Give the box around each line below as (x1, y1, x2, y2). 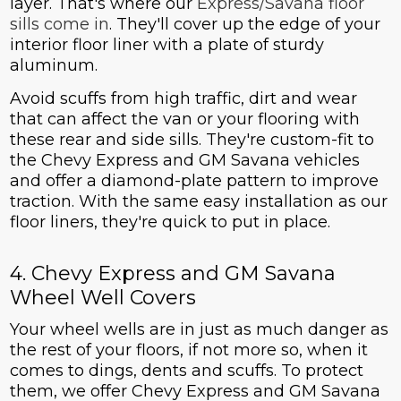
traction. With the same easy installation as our (9, 192, 388, 212)
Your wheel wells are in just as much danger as (9, 320, 388, 340)
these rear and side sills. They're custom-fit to (9, 130, 374, 150)
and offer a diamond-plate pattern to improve (9, 171, 379, 192)
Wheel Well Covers (9, 286, 196, 311)
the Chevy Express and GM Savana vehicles (9, 150, 360, 171)
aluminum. (9, 55, 98, 76)
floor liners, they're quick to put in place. (9, 212, 330, 233)
